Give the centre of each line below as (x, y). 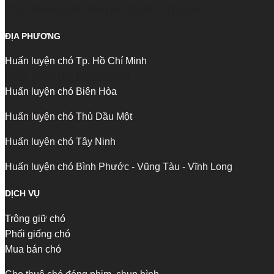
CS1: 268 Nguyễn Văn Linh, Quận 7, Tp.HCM (104, 10)
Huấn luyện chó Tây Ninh (60, 142)
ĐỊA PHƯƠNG (33, 36)
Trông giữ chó (36, 218)
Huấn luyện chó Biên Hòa (61, 92)
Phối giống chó (38, 234)
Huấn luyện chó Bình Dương (68, 76)
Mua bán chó (33, 249)
